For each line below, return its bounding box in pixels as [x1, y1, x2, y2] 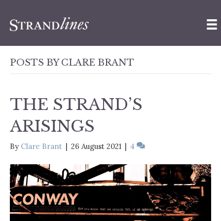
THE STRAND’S [10, 94, 143, 114]
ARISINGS [10, 116, 95, 136]
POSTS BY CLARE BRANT [10, 57, 134, 68]
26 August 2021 [71, 141, 121, 151]
